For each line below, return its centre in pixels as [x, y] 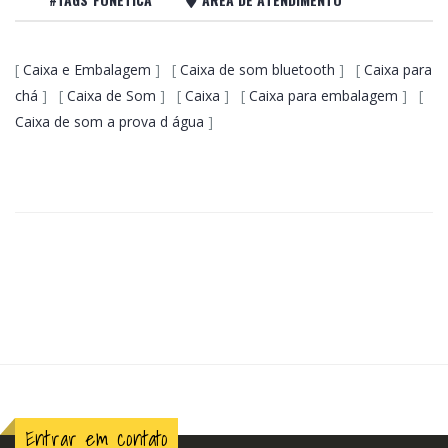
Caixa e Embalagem [87, 69]
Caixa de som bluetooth [257, 69]
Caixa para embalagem [323, 95]
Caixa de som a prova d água [109, 121]
